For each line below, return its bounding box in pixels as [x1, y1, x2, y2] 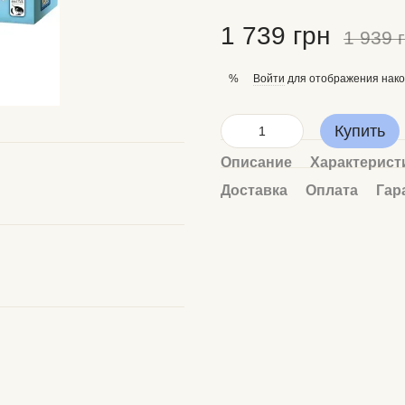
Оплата [306, 183, 358, 198]
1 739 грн [221, 22, 330, 50]
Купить [334, 122, 385, 140]
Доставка [221, 183, 287, 198]
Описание [221, 155, 292, 170]
